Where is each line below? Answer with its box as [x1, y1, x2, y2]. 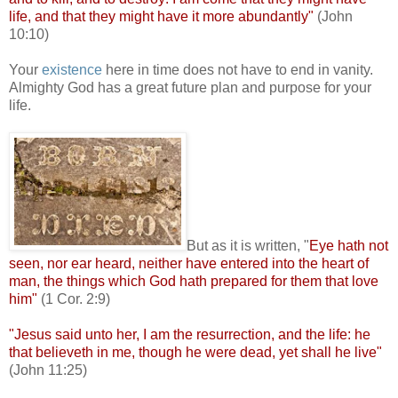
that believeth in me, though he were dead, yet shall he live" [9, 344, 382, 360]
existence [42, 61, 102, 77]
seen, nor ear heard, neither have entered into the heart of [9, 255, 369, 271]
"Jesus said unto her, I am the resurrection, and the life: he [9, 326, 370, 342]
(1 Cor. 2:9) [41, 291, 110, 306]
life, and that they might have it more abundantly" [9, 8, 314, 24]
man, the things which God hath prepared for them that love [9, 273, 378, 289]
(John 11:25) [9, 362, 87, 378]
